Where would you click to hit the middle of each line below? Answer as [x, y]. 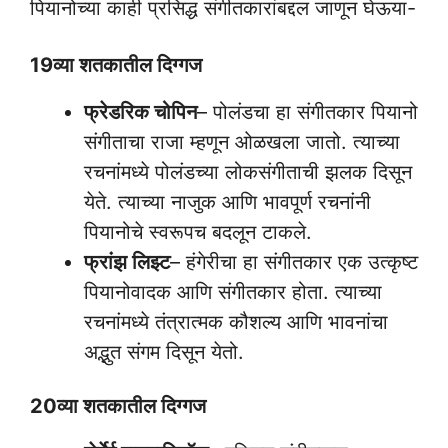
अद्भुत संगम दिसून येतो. [164, 352]
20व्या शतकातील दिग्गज [118, 406]
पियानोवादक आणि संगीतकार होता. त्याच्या [233, 292]
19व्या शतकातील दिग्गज [116, 65]
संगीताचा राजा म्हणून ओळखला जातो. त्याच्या [242, 142]
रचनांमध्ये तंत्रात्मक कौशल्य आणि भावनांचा [236, 322]
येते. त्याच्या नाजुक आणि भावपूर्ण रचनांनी [227, 202]
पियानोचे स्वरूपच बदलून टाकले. [198, 232]
